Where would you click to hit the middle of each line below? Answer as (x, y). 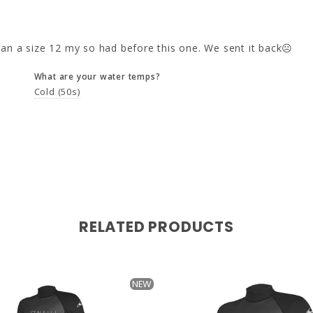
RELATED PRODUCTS (156, 227)
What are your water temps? (97, 77)
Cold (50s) (57, 92)
